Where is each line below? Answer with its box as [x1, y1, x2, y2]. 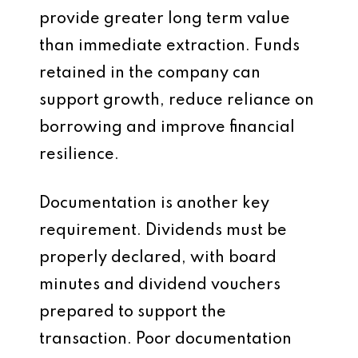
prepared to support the [39, 304, 226, 320]
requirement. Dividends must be [39, 223, 287, 239]
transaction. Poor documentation [39, 332, 292, 348]
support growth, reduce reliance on [39, 93, 314, 109]
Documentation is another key [39, 196, 269, 212]
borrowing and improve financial [39, 120, 295, 136]
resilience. [39, 147, 119, 163]
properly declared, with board [39, 250, 276, 266]
